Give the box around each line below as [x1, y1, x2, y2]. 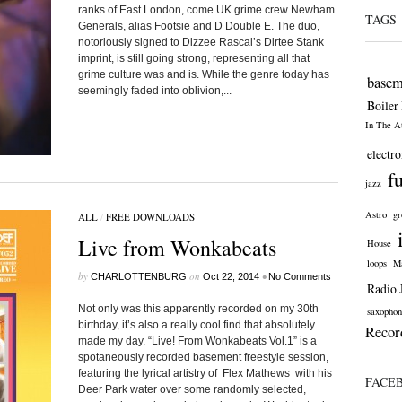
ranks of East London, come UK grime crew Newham [77, 4, 335, 16]
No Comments [267, 271, 331, 282]
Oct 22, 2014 [202, 271, 259, 282]
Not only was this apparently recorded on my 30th [77, 302, 319, 315]
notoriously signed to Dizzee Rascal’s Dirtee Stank [77, 36, 324, 48]
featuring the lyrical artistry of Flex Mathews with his [77, 367, 332, 380]
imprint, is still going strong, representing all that [77, 52, 310, 65]
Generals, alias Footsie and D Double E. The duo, [77, 20, 319, 32]
